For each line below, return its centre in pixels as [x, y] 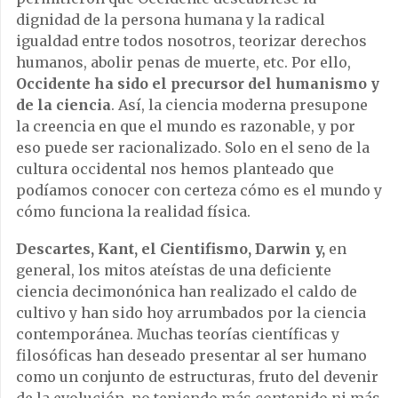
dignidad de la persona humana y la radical [171, 20]
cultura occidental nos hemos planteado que [175, 169]
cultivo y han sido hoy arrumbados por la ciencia [191, 313]
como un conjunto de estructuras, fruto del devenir [197, 377]
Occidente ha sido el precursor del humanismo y [198, 84]
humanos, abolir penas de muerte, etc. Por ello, [183, 63]
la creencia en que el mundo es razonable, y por [186, 127]
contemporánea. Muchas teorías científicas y [178, 334]
